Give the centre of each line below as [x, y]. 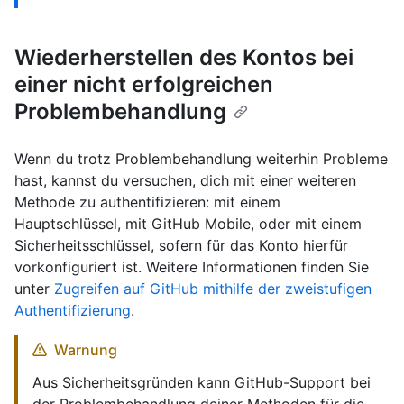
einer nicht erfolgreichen [144, 85]
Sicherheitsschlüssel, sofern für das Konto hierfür [181, 245]
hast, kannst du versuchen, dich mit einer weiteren [185, 180]
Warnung [86, 349]
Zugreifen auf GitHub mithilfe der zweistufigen [213, 288]
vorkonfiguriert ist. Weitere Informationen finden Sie [192, 266]
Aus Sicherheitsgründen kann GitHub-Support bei [202, 382]
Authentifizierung [73, 310]
